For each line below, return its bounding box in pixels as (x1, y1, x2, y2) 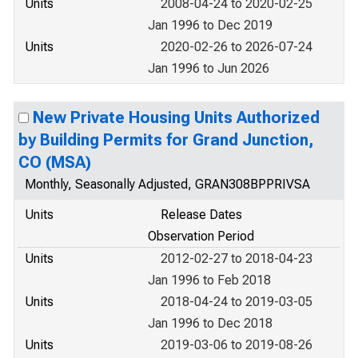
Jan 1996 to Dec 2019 (148, 18, 272, 33)
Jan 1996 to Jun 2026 (148, 61, 269, 76)
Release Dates (161, 207, 242, 222)
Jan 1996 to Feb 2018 (148, 272, 271, 288)
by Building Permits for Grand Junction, (18, 130, 314, 149)
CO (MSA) (18, 153, 91, 172)
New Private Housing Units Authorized (33, 108, 320, 127)
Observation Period (148, 229, 254, 244)
